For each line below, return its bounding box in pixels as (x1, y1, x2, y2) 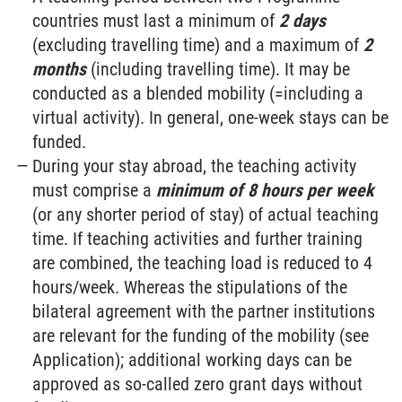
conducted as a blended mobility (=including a (32, 83, 364, 104)
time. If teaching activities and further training (32, 228, 363, 249)
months (32, 58, 87, 80)
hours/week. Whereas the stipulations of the (32, 276, 348, 298)
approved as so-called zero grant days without (32, 373, 363, 395)
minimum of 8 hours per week (156, 179, 375, 201)
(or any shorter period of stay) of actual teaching (32, 204, 380, 225)
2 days (279, 10, 327, 31)
